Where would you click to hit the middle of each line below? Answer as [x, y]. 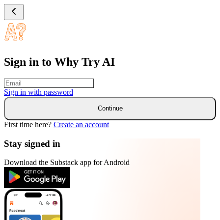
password [58, 92]
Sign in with [24, 92]
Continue [110, 109]
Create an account [81, 124]
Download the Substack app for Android [67, 163]
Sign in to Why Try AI [59, 62]
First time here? [28, 124]
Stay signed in [32, 143]
